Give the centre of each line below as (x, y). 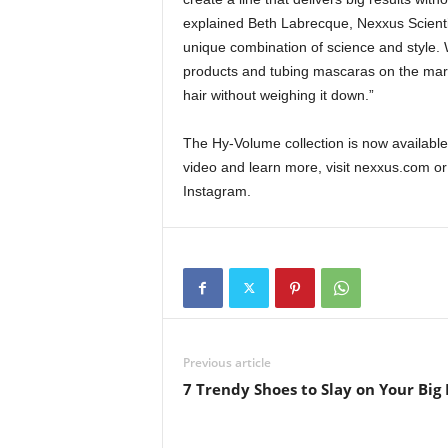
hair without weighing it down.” (278, 94)
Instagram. (216, 190)
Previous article (226, 362)
